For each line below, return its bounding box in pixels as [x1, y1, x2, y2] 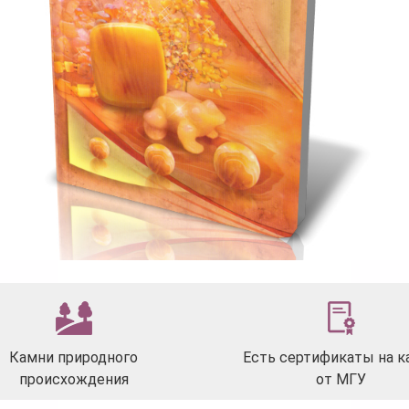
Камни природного [9, 348, 139, 366]
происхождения [18, 370, 129, 388]
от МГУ [316, 370, 367, 388]
